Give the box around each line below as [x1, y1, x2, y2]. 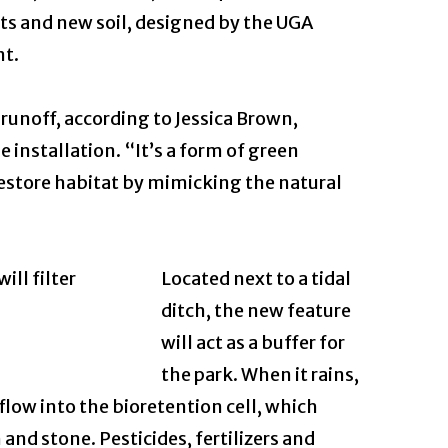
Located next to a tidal [161, 267, 351, 291]
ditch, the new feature [161, 299, 351, 323]
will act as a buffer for [161, 331, 345, 355]
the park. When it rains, [161, 363, 359, 387]
